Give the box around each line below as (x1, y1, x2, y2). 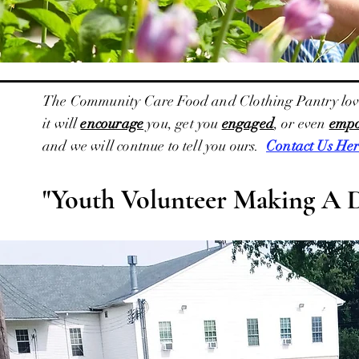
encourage (80, 115, 144, 132)
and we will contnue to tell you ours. (42, 137, 267, 155)
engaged (221, 115, 274, 132)
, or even (273, 115, 329, 132)
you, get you (143, 115, 222, 132)
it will (42, 115, 81, 132)
